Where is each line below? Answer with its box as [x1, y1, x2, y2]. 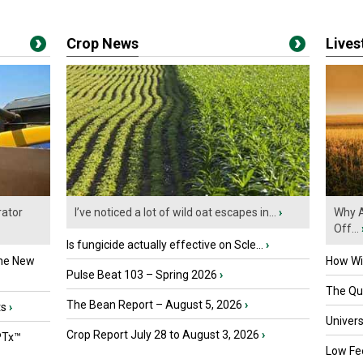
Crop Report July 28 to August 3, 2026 [66, 328, 259, 342]
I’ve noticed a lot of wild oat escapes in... [75, 206, 276, 220]
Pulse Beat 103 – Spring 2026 [66, 268, 217, 282]
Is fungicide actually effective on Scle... [66, 238, 263, 252]
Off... [334, 222, 359, 236]
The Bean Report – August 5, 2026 [66, 298, 242, 312]
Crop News [66, 35, 139, 52]
